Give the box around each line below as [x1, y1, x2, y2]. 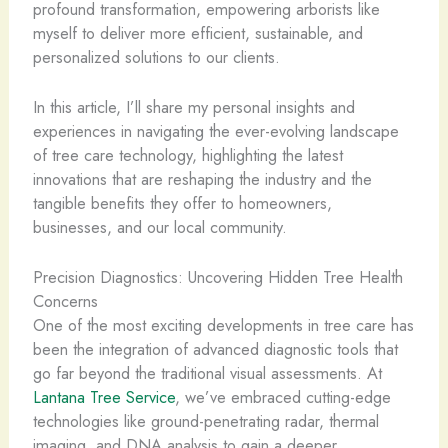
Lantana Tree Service [32, 385, 175, 410]
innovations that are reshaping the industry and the [32, 167, 372, 191]
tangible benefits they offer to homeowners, [32, 191, 332, 215]
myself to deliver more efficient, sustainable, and [32, 20, 363, 45]
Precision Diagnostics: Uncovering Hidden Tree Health [32, 265, 403, 290]
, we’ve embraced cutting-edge [174, 385, 391, 410]
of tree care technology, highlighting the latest [32, 143, 343, 167]
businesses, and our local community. [32, 215, 287, 239]
